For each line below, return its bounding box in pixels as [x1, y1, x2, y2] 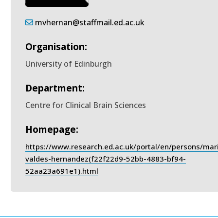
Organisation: [25, 40, 88, 53]
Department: [25, 82, 85, 94]
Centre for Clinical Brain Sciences [25, 100, 146, 110]
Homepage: [25, 123, 79, 136]
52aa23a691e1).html [25, 166, 99, 176]
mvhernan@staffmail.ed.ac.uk [35, 17, 145, 28]
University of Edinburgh [25, 58, 112, 69]
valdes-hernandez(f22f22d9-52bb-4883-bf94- [25, 154, 186, 163]
